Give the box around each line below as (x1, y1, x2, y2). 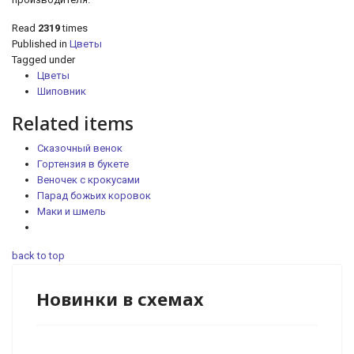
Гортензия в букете (37, 158, 129, 170)
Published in (12, 38, 67, 50)
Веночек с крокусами (37, 174, 140, 186)
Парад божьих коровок (37, 190, 151, 201)
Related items (12, 111, 134, 136)
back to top (12, 250, 65, 262)
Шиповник (37, 85, 86, 97)
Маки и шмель (37, 205, 106, 217)
